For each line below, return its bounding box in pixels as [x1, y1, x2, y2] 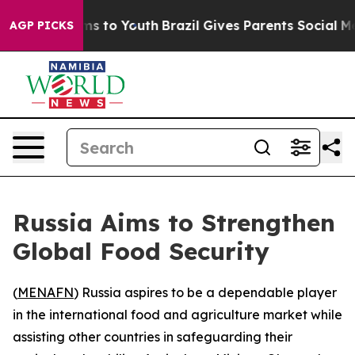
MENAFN [17, 284, 74, 300]
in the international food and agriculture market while [13, 307, 342, 323]
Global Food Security [13, 236, 269, 266]
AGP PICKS [10, 18, 74, 32]
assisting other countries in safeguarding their [13, 329, 292, 345]
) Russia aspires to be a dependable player [74, 284, 337, 300]
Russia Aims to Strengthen [13, 208, 335, 238]
